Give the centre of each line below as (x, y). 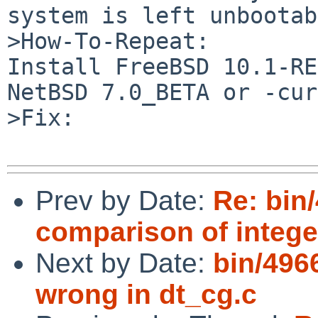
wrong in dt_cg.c (146, 294)
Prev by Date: (124, 200)
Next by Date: (124, 263)
